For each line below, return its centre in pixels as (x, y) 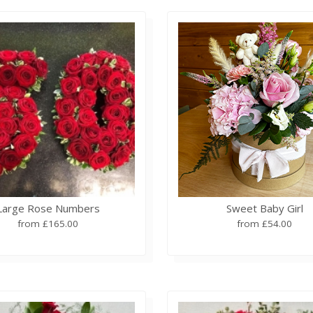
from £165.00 (48, 223)
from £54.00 (265, 223)
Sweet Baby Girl (264, 208)
